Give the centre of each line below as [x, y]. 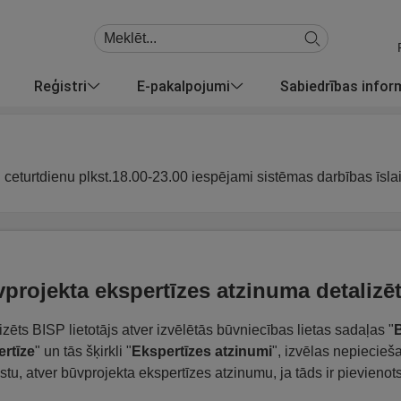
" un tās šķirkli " [83, 351]
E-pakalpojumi [183, 85]
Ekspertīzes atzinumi [202, 351]
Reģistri [60, 85]
